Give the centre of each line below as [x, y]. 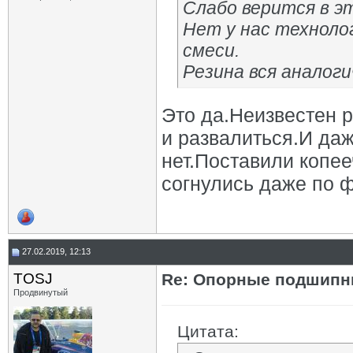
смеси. [211, 50]
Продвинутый [41, 292]
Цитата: [208, 331]
